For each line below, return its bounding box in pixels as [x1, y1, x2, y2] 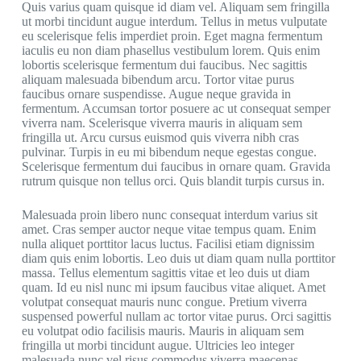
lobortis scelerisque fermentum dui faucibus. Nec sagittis [21, 58, 307, 73]
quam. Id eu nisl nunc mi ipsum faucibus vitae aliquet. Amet [21, 280, 326, 295]
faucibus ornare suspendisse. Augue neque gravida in [21, 87, 291, 102]
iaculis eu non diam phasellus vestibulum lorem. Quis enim [21, 44, 320, 58]
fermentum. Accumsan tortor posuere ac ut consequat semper [21, 102, 330, 116]
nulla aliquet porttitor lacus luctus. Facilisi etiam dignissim [21, 237, 314, 251]
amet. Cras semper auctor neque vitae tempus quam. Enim [21, 222, 316, 237]
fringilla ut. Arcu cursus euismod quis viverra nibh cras [21, 131, 299, 145]
